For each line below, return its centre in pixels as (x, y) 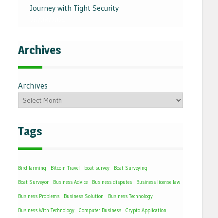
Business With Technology (46, 211)
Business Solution (84, 197)
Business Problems (39, 197)
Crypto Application (146, 211)
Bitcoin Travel (65, 168)
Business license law (158, 182)
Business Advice (70, 182)
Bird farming (32, 168)
